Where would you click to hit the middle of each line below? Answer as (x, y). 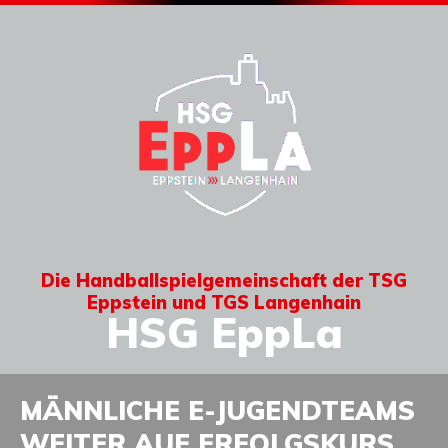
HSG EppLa (224, 333)
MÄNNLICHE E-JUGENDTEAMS (217, 411)
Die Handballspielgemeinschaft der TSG (224, 281)
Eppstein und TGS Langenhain (224, 303)
